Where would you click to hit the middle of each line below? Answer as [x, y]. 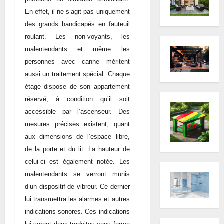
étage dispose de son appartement [77, 86]
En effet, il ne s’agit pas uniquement [77, 11]
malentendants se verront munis [77, 174]
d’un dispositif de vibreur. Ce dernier [77, 186]
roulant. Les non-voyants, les [77, 36]
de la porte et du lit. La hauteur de [77, 149]
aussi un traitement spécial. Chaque [77, 74]
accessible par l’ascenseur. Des [77, 111]
